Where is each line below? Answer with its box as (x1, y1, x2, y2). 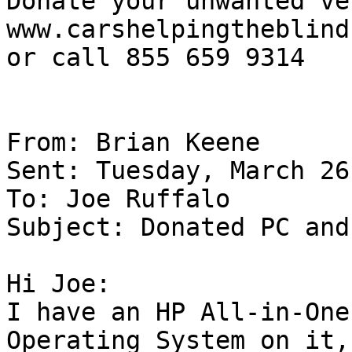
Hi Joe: (6, 269, 111, 299)
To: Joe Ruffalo (6, 185, 245, 214)
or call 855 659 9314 (6, 43, 305, 72)
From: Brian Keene (6, 128, 275, 157)
